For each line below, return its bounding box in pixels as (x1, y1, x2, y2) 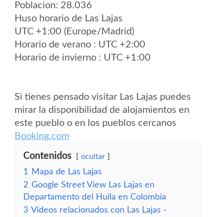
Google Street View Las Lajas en (31, 181, 155, 189)
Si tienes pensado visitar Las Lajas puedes (15, 92, 191, 102)
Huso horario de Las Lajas (15, 14, 123, 23)
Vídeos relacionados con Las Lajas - (31, 206, 167, 214)
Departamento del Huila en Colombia (23, 193, 166, 201)
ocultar (81, 153, 105, 160)
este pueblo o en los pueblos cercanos (15, 118, 176, 128)
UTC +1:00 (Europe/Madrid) (15, 27, 134, 36)
